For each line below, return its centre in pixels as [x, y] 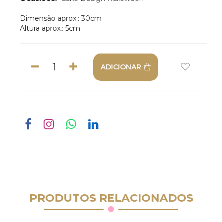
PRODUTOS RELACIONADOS [111, 198]
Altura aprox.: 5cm [50, 28]
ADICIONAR [121, 67]
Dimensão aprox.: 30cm [61, 18]
